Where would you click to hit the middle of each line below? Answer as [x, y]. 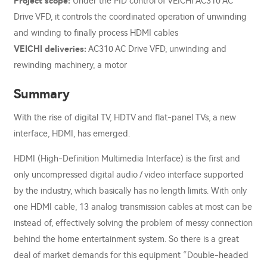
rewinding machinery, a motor [70, 66]
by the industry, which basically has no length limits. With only [130, 191]
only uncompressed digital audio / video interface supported [129, 175]
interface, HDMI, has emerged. [72, 134]
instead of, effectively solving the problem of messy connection [133, 223]
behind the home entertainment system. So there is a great [126, 240]
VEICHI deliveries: [50, 49]
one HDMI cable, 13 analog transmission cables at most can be [133, 207]
